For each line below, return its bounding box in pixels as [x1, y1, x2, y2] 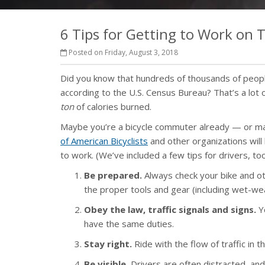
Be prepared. [84, 169, 144, 181]
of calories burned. [74, 101, 151, 112]
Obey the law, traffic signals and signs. [84, 203, 256, 215]
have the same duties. [84, 218, 174, 230]
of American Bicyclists [60, 135, 148, 147]
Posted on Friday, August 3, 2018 [67, 47, 178, 57]
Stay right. [84, 238, 132, 250]
